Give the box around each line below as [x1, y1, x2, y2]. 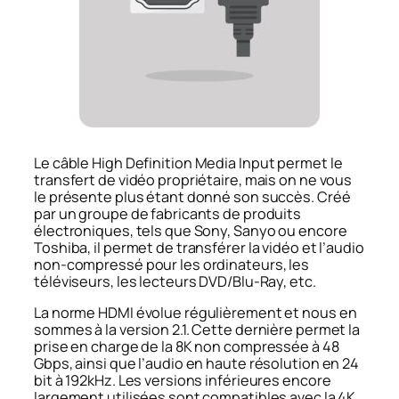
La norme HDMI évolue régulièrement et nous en [34, 303, 357, 323]
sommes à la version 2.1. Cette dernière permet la [34, 320, 361, 340]
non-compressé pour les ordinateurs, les [34, 254, 310, 274]
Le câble [34, 152, 93, 173]
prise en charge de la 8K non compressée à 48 [34, 337, 339, 357]
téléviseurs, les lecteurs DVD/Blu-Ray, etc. [34, 271, 316, 291]
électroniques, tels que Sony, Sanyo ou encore [34, 220, 347, 240]
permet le [274, 152, 343, 173]
